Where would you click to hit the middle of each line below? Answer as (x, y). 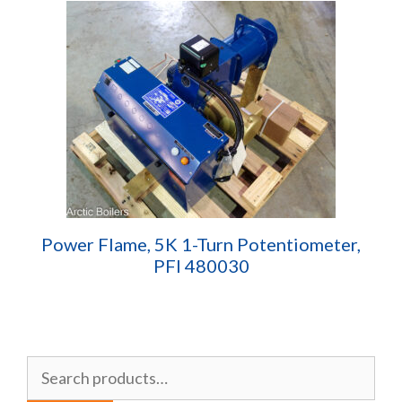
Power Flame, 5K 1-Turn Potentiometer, (201, 244)
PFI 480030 (201, 265)
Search (49, 366)
